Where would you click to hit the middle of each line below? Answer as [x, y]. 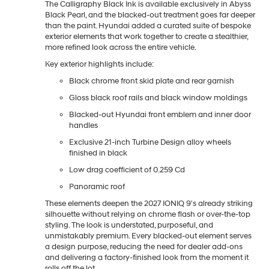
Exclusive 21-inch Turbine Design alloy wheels [150, 142]
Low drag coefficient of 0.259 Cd [128, 170]
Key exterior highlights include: [99, 64]
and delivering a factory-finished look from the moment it [147, 257]
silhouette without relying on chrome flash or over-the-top [148, 214]
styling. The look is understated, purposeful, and [129, 225]
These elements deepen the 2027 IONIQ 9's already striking [149, 203]
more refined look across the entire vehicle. [121, 47]
